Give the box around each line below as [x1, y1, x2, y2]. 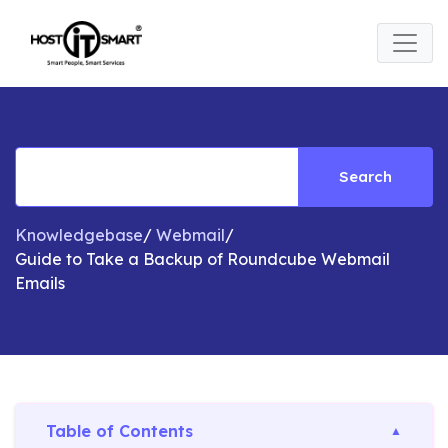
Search [339, 166, 392, 186]
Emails [15, 272, 65, 293]
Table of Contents [46, 420, 193, 441]
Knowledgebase [15, 224, 143, 245]
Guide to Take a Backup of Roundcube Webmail [15, 248, 390, 269]
